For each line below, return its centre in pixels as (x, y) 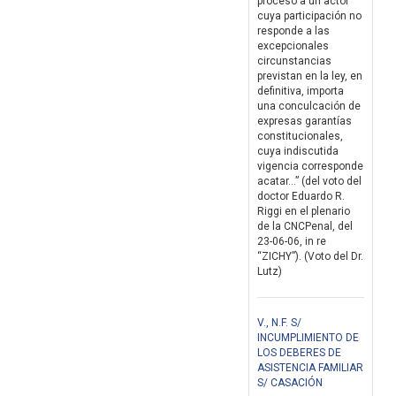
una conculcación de (309, 107)
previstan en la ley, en (310, 76)
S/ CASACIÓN (290, 383)
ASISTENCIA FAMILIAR (310, 368)
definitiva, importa (301, 91)
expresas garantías (305, 122)
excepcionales (293, 46)
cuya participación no (309, 16)
